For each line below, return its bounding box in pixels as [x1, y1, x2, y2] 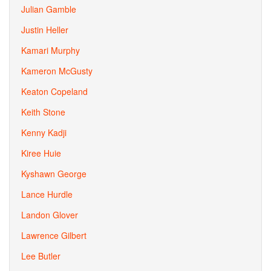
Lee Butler [21, 250, 60, 262]
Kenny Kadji [21, 126, 67, 139]
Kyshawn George [21, 168, 87, 180]
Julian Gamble [21, 3, 76, 15]
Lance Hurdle [21, 188, 73, 200]
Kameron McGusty [21, 65, 93, 77]
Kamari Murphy [21, 44, 80, 56]
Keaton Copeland [21, 85, 88, 97]
